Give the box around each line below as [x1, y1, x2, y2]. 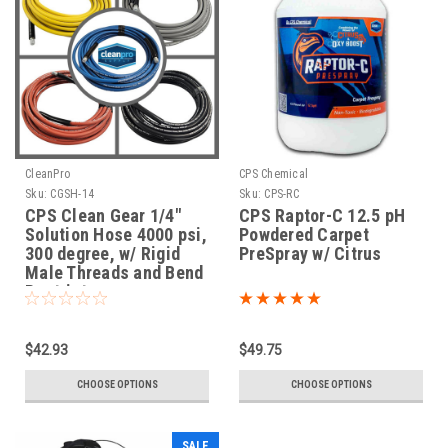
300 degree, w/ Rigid [25, 243, 180, 265]
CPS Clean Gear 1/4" [25, 205, 181, 227]
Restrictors [25, 281, 112, 303]
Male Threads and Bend [25, 262, 204, 284]
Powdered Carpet [239, 224, 369, 246]
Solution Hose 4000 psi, [25, 224, 207, 246]
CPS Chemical [239, 167, 308, 182]
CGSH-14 [50, 187, 94, 202]
